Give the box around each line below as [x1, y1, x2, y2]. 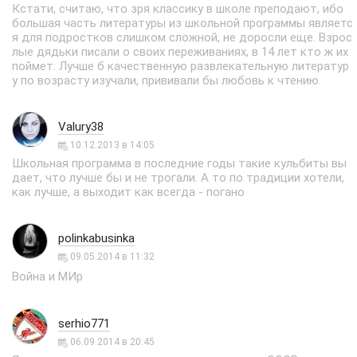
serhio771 [58, 316, 110, 331]
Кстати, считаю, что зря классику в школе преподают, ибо [12, 2, 343, 16]
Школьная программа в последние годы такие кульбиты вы [12, 156, 347, 171]
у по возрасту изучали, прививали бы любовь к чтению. [12, 73, 321, 88]
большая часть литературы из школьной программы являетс [12, 16, 353, 30]
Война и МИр [12, 269, 83, 284]
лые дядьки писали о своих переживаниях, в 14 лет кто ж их [12, 45, 348, 59]
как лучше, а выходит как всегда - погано [12, 185, 245, 199]
